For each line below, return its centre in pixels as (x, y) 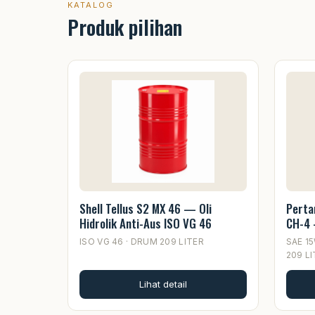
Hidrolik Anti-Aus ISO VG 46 (146, 224)
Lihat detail (163, 284)
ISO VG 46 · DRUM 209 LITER (142, 242)
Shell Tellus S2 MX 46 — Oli (146, 209)
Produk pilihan (125, 27)
